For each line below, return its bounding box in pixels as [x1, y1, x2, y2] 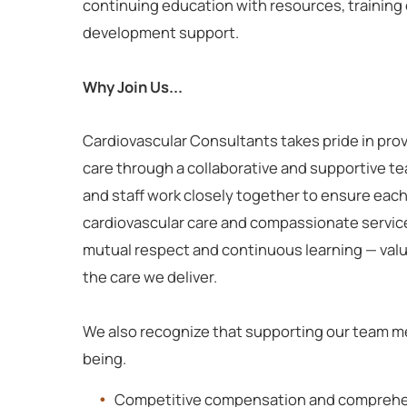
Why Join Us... [82, 75, 183, 97]
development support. [82, 22, 239, 44]
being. [82, 348, 126, 370]
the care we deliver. [82, 266, 217, 288]
